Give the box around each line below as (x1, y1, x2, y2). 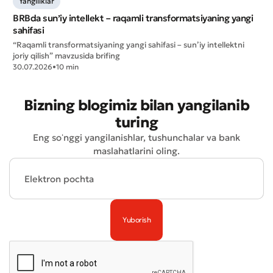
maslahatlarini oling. (93, 145, 180, 157)
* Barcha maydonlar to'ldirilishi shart (24, 5, 160, 15)
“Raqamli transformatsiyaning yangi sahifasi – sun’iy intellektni (13, 40, 244, 51)
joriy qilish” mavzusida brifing (13, 51, 120, 62)
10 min (56, 62, 79, 72)
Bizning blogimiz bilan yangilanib (24, 96, 249, 115)
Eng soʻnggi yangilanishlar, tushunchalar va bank (33, 132, 240, 144)
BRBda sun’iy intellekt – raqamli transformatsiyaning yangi (13, 12, 253, 24)
